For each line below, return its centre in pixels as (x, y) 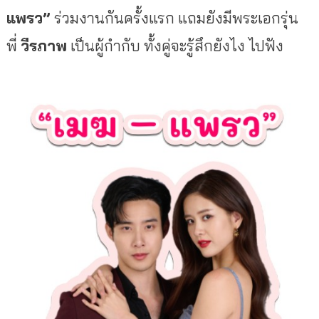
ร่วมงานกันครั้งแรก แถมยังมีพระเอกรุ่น (176, 17)
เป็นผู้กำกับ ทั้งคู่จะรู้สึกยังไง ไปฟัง (175, 45)
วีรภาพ (43, 45)
